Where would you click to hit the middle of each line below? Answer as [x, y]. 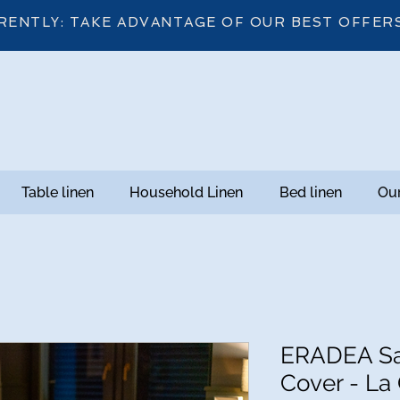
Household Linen [187, 193]
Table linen [58, 193]
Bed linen [310, 193]
